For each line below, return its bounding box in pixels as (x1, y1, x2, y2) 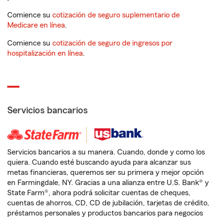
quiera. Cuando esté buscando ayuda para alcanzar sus (7, 158, 191, 166)
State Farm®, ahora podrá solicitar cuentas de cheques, (7, 189, 190, 197)
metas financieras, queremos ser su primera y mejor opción (7, 169, 204, 176)
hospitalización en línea (7, 49, 83, 57)
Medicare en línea (7, 21, 65, 29)
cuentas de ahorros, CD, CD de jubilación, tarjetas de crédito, (7, 199, 209, 207)
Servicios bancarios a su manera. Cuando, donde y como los (7, 148, 205, 156)
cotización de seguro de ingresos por (52, 39, 172, 47)
